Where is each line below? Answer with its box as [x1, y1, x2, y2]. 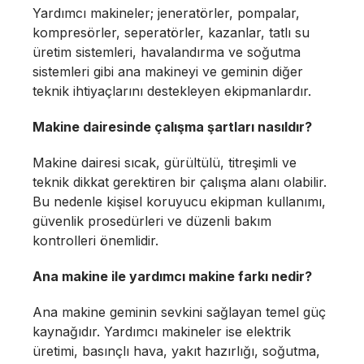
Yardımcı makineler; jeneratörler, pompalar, [32, 5, 300, 21]
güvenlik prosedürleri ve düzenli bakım [32, 213, 271, 229]
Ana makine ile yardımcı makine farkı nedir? [32, 268, 312, 284]
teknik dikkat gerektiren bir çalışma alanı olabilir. [32, 174, 327, 190]
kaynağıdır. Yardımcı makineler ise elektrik [32, 323, 291, 340]
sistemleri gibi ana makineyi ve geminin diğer [32, 63, 303, 80]
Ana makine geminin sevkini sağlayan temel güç [32, 304, 326, 320]
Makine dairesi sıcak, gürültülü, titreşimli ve [32, 154, 297, 171]
